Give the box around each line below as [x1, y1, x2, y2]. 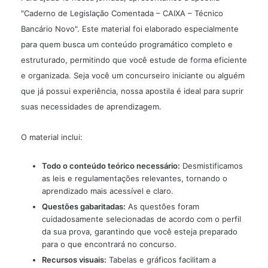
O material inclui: [21, 132, 83, 142]
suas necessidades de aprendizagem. [21, 101, 162, 111]
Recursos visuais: [42, 254, 106, 264]
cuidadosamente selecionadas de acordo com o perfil [42, 214, 241, 224]
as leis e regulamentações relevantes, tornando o [42, 173, 227, 183]
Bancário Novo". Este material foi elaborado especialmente [21, 23, 239, 33]
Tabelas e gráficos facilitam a [106, 254, 216, 264]
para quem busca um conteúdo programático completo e [21, 39, 233, 49]
